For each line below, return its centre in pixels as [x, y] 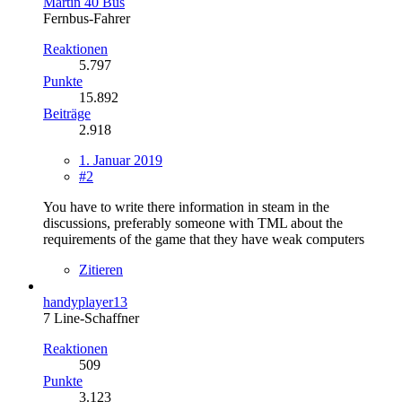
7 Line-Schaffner [91, 318]
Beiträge [67, 113]
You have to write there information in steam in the [186, 206]
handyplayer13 [85, 301]
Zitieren [101, 269]
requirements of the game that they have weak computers [204, 239]
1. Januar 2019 [121, 160]
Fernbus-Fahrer [87, 18]
